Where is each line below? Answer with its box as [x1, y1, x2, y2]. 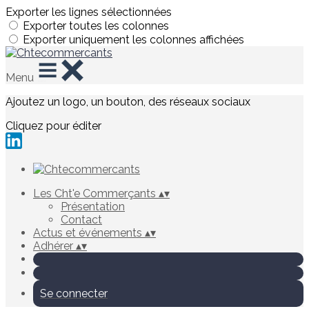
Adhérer [33, 239, 76, 252]
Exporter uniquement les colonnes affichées [23, 33, 244, 46]
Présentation [61, 200, 125, 213]
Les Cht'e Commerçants [33, 187, 159, 200]
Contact [61, 213, 102, 226]
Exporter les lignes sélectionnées [6, 6, 172, 19]
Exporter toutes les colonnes [23, 19, 169, 32]
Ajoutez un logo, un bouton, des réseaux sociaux [6, 95, 250, 108]
